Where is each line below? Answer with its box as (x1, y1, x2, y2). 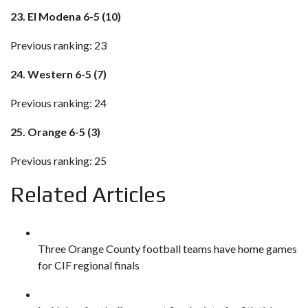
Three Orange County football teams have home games (38, 242, 297, 255)
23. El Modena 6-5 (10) (10, 10, 121, 23)
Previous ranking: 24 (10, 96, 107, 109)
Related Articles (10, 181, 166, 207)
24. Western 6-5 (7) (10, 67, 107, 80)
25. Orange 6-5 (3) (10, 125, 100, 138)
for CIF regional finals (38, 258, 140, 272)
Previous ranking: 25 (10, 154, 107, 167)
